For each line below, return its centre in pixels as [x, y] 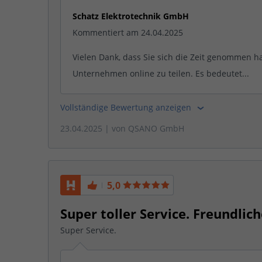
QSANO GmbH [156, 128]
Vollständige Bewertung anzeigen [127, 107]
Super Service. [88, 230]
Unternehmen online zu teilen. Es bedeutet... [161, 73]
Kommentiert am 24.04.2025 [128, 32]
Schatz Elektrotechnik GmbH [131, 16]
